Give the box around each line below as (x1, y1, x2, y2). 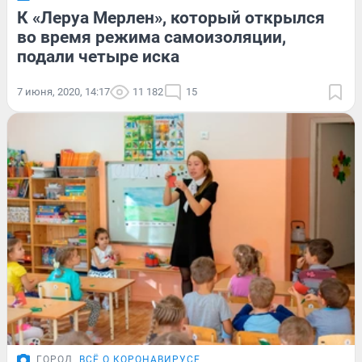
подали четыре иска (17, 47, 179, 67)
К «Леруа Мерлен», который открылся (17, 8, 325, 28)
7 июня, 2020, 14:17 (17, 86, 110, 99)
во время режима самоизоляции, (17, 27, 286, 48)
